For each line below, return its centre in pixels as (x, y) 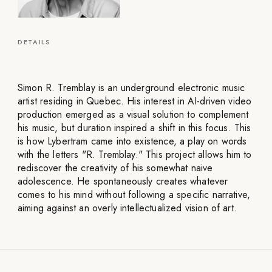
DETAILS (34, 42)
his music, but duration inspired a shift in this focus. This (134, 127)
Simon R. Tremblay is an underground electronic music (131, 87)
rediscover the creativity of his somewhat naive (115, 168)
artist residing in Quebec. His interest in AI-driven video (135, 101)
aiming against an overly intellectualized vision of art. (127, 208)
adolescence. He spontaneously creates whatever (123, 181)
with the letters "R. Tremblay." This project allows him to (135, 154)
